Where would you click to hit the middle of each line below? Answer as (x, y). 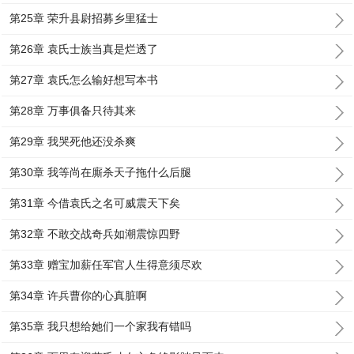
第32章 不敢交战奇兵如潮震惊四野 (95, 234)
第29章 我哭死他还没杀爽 (73, 141)
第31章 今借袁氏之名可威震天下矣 (95, 203)
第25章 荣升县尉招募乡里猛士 (84, 18)
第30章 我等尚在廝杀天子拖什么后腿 (101, 172)
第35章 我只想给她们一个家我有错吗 (101, 326)
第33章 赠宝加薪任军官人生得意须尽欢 (106, 265)
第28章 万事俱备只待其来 (73, 111)
